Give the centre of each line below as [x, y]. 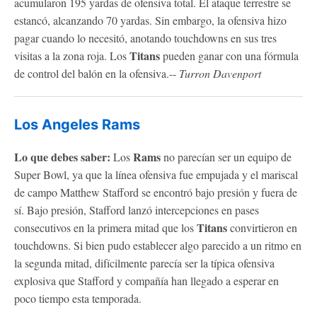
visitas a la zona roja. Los [72, 55]
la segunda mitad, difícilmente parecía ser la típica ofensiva [144, 263]
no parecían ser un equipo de [226, 156]
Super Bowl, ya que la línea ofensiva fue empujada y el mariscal [156, 174]
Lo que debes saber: [62, 156]
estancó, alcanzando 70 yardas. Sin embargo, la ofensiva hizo [150, 20]
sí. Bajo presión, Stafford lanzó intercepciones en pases [137, 209]
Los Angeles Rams [77, 124]
